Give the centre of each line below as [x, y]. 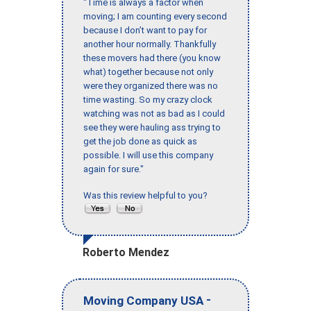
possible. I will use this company [148, 155]
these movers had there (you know [152, 58]
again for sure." [114, 169]
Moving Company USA [143, 300]
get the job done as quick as [140, 142]
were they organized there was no [151, 86]
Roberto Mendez [126, 253]
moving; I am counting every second [155, 17]
